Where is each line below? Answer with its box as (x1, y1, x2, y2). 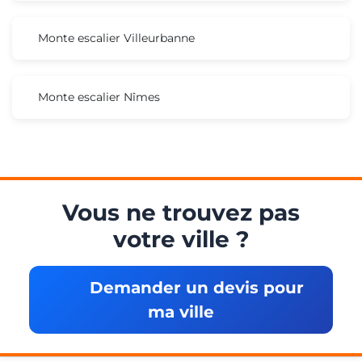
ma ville (148, 301, 214, 322)
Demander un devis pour (85, 277, 304, 297)
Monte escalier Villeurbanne (38, 30, 195, 45)
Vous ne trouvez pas (62, 198, 300, 226)
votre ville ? (113, 225, 249, 253)
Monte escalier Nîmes (38, 89, 160, 104)
